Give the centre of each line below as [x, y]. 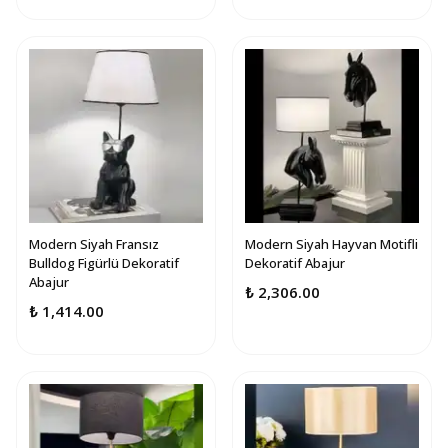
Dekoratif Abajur [295, 263]
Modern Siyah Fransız [94, 244]
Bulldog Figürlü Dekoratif [104, 263]
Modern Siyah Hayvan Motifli [331, 244]
